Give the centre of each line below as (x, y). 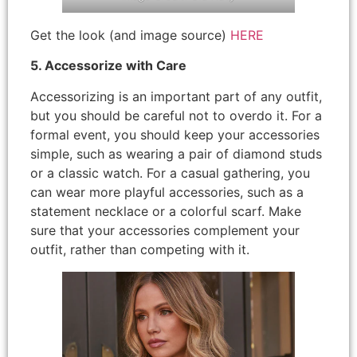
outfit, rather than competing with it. (140, 249)
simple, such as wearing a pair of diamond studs (176, 153)
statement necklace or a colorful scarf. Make (166, 211)
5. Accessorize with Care (108, 66)
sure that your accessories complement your (165, 230)
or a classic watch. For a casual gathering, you (170, 173)
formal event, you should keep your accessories (175, 134)
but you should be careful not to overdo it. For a (176, 115)
